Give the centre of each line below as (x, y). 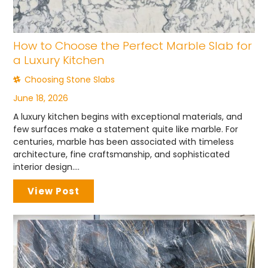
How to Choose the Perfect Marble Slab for (133, 46)
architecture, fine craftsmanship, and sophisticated (122, 155)
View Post (54, 191)
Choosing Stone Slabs (70, 80)
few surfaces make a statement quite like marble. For (126, 130)
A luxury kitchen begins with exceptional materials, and (128, 117)
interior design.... (47, 167)
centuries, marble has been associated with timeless (124, 142)
